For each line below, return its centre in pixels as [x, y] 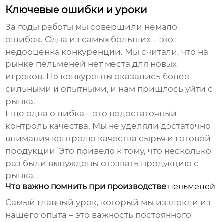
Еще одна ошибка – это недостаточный [91, 114]
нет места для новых [132, 64]
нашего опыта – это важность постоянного [99, 215]
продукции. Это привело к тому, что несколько [109, 151]
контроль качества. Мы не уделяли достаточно [108, 126]
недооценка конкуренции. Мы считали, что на [107, 52]
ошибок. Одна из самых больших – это [90, 39]
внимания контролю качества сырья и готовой [108, 139]
